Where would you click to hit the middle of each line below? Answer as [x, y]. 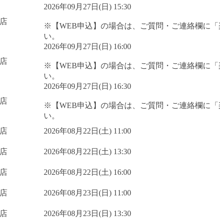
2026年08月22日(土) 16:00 [87, 172]
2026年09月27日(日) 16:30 [87, 86]
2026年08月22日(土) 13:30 [87, 151]
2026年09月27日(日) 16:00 [87, 46]
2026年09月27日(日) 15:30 [87, 6]
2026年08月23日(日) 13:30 [87, 213]
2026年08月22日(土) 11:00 [87, 131]
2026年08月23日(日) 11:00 [87, 192]
